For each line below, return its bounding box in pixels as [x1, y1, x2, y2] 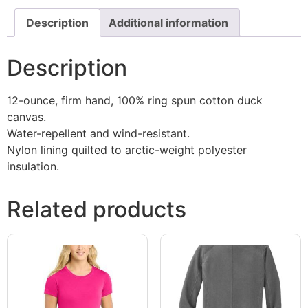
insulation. [7, 159, 59, 174]
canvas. [7, 110, 46, 124]
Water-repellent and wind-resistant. [7, 126, 190, 141]
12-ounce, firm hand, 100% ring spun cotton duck [7, 93, 263, 108]
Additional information [109, 16, 228, 30]
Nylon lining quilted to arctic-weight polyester [7, 143, 247, 157]
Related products [7, 196, 186, 223]
